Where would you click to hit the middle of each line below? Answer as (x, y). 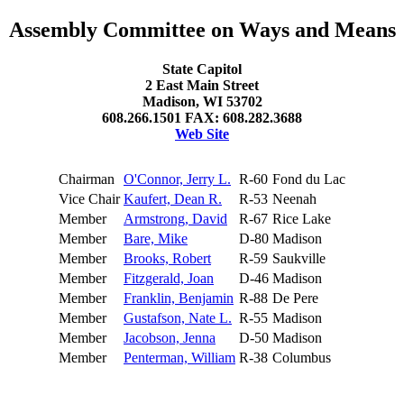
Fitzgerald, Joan (169, 279)
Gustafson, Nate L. (178, 318)
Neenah (294, 199)
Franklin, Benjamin (179, 298)
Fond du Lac (309, 179)
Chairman (87, 179)
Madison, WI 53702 (202, 102)
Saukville (299, 259)
